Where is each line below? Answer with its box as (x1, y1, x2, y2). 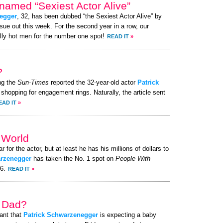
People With (115, 155, 150, 162)
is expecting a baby (98, 212, 156, 219)
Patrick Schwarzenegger (23, 212, 98, 219)
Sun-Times (17, 79, 49, 86)
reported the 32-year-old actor (49, 79, 137, 86)
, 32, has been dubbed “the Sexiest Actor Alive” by (17, 13, 162, 20)
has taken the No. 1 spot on (31, 155, 115, 162)
